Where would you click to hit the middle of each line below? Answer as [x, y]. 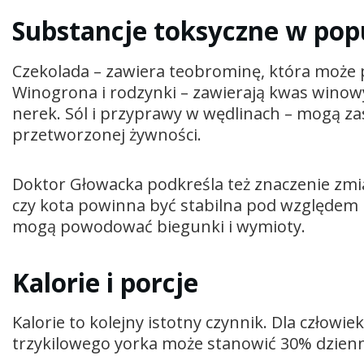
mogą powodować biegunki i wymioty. [159, 226]
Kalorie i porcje [105, 282]
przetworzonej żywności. [107, 134]
